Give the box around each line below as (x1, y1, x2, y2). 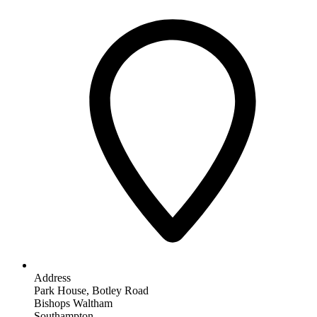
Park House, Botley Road (34, 284, 149, 296)
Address (34, 271, 71, 284)
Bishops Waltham (34, 296, 113, 309)
